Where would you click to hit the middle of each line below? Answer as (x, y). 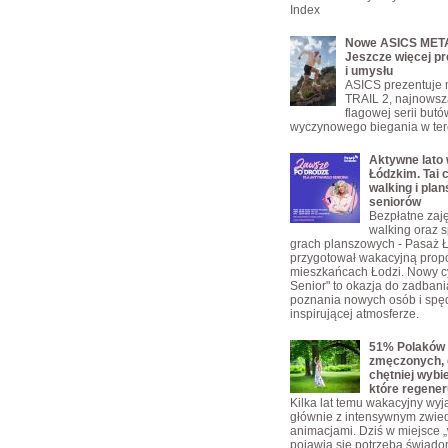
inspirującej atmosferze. (354, 314)
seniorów (395, 202)
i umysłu (369, 71)
